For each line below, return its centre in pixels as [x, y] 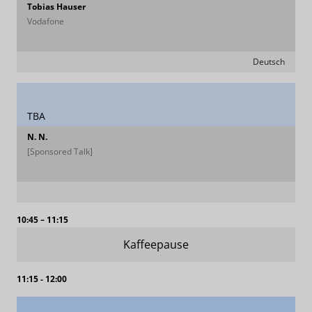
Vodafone [46, 21]
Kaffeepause [156, 244]
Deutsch [269, 62]
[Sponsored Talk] [60, 151]
